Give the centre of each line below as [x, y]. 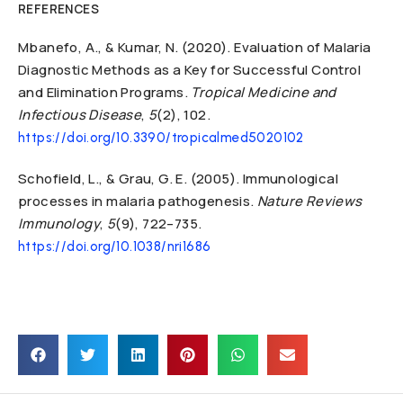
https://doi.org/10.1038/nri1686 [115, 246]
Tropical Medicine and [264, 92]
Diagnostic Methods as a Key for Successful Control [189, 70]
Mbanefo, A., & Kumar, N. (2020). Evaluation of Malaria [195, 47]
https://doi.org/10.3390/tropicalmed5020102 [161, 138]
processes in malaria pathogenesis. [138, 201]
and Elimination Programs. [105, 92]
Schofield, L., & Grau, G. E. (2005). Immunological [178, 179]
